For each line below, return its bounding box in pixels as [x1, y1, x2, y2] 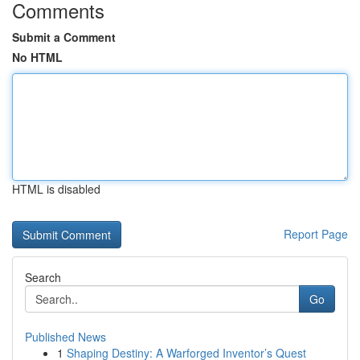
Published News [25, 329, 106, 345]
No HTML [12, 49, 63, 65]
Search [25, 269, 61, 285]
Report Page [284, 226, 348, 242]
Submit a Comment [12, 29, 116, 45]
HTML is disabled [12, 181, 100, 197]
